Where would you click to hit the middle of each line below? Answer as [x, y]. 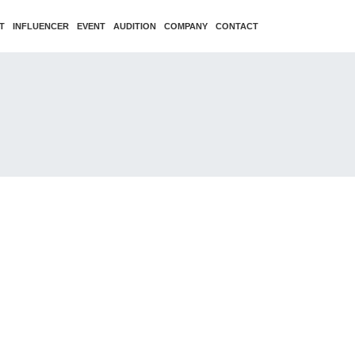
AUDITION [135, 27]
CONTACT [237, 27]
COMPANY [186, 27]
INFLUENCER [41, 27]
